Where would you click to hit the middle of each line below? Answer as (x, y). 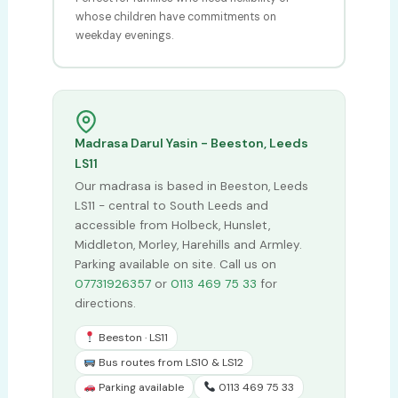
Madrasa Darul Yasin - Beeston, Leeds (191, 143)
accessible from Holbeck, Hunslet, (172, 225)
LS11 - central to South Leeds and (171, 205)
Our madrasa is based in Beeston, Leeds (191, 186)
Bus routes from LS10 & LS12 (170, 362)
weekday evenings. (124, 35)
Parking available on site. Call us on (175, 264)
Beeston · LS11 (132, 338)
